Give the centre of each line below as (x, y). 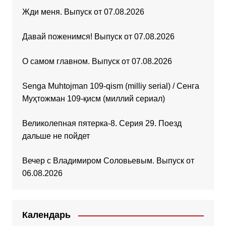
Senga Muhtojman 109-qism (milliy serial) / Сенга (110, 86)
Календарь (46, 215)
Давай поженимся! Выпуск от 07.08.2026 (98, 37)
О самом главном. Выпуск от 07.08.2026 (97, 62)
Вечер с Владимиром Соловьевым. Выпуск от (108, 161)
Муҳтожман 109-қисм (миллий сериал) (93, 99)
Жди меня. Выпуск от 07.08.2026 (83, 12)
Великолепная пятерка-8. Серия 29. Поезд (102, 124)
